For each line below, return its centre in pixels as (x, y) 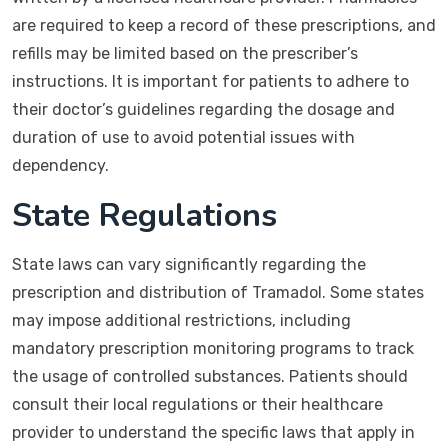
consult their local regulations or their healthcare (197, 404)
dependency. (60, 165)
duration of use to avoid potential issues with (183, 137)
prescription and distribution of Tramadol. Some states (218, 292)
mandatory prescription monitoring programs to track (213, 348)
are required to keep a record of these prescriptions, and (224, 25)
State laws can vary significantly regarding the (189, 264)
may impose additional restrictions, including (181, 320)
